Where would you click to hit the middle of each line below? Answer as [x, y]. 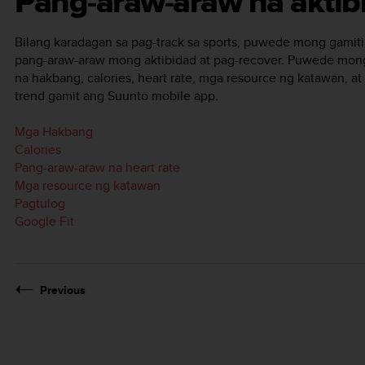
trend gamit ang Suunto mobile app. [117, 96]
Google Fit [44, 222]
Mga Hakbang [54, 132]
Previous [63, 290]
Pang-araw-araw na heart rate [97, 168]
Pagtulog [40, 204]
